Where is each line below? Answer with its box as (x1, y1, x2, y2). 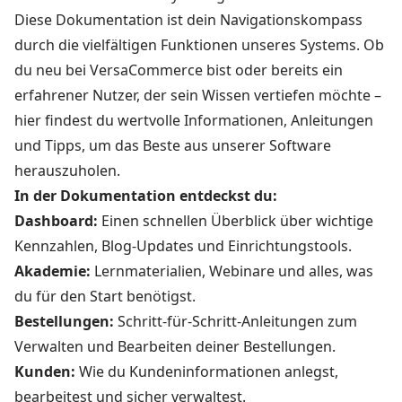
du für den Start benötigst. (14, 286, 196, 306)
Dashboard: (14, 211, 98, 231)
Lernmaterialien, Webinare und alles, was (91, 261, 373, 281)
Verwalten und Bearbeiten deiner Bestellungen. (14, 336, 336, 356)
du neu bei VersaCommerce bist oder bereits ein (14, 60, 343, 80)
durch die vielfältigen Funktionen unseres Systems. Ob (14, 35, 384, 55)
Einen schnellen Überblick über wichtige (98, 211, 373, 231)
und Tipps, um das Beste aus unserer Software (14, 135, 331, 155)
